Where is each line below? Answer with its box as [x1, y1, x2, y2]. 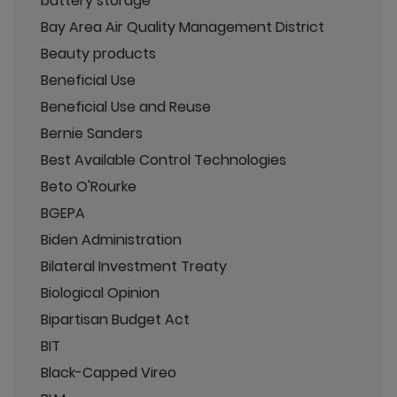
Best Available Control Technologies [41, 150, 286, 170]
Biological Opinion [41, 283, 160, 303]
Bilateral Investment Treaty [41, 256, 227, 276]
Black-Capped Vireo [41, 362, 176, 383]
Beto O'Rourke [41, 176, 136, 197]
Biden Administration [41, 230, 182, 250]
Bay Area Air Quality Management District [41, 17, 324, 37]
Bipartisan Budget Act [41, 309, 190, 330]
